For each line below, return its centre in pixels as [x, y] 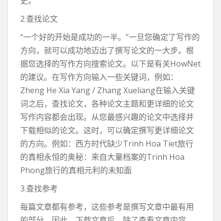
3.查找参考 [39, 188]
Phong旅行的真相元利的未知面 [76, 170]
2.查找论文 [39, 19]
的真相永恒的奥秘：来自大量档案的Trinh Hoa [102, 157]
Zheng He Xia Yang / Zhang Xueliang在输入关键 [108, 90]
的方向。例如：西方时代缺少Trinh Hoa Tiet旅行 [107, 144]
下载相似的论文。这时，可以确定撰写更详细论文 [107, 130]
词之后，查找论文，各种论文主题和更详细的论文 [107, 104]
